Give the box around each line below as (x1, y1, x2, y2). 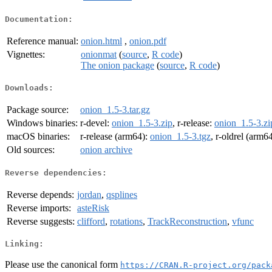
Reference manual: (7, 35, 78, 46)
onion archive (80, 144, 132, 155)
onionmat (81, 49, 117, 59)
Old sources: (7, 144, 55, 155)
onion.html (81, 35, 122, 46)
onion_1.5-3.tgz (150, 131, 211, 142)
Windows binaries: (7, 118, 78, 129)
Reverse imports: (7, 202, 71, 213)
